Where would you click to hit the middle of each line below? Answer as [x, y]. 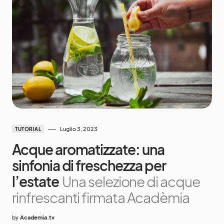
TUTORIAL [28, 129]
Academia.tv [37, 217]
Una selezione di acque [131, 181]
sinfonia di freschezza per [89, 165]
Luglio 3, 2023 [79, 129]
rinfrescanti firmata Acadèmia [101, 197]
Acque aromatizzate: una [88, 149]
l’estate [35, 181]
